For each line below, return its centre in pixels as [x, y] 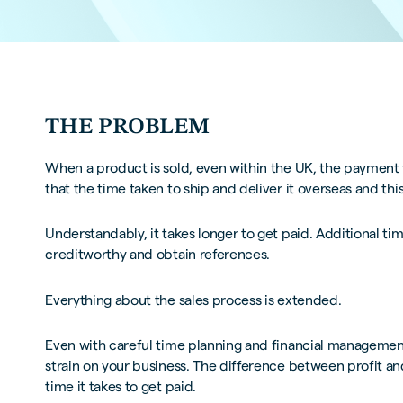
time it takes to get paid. [121, 387]
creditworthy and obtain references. [158, 255]
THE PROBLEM [128, 127]
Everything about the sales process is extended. [193, 300]
